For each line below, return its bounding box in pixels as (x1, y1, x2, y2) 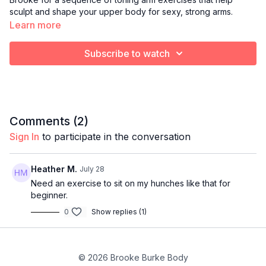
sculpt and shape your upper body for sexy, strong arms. (9, 7, 233, 17)
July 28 (80, 164, 104, 174)
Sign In (9, 131, 39, 143)
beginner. (31, 190, 68, 201)
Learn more (9, 19, 61, 31)
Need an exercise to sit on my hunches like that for (31, 178, 230, 189)
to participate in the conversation (39, 131, 191, 143)
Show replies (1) (91, 207, 147, 217)
